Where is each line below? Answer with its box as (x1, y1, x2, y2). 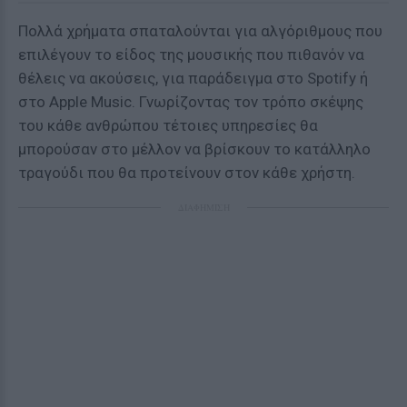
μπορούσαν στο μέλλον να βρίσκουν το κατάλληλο (18, 140, 371, 158)
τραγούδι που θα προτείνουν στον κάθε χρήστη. (18, 164, 355, 182)
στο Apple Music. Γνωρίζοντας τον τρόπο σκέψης (18, 93, 363, 111)
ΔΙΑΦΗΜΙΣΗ (177, 201, 230, 213)
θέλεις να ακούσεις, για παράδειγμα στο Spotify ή (18, 69, 368, 87)
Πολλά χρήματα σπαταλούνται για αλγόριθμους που (18, 22, 382, 40)
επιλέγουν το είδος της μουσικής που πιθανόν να (18, 45, 364, 64)
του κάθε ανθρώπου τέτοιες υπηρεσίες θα (18, 116, 318, 134)
